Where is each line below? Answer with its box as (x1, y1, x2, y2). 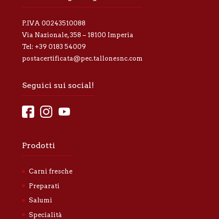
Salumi (28, 197, 52, 204)
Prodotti (22, 141, 55, 151)
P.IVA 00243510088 (22, 20, 86, 27)
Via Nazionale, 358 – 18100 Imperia (22, 31, 133, 39)
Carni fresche (28, 168, 72, 175)
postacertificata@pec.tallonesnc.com (22, 55, 143, 63)
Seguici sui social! (22, 81, 94, 90)
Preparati (28, 182, 60, 190)
